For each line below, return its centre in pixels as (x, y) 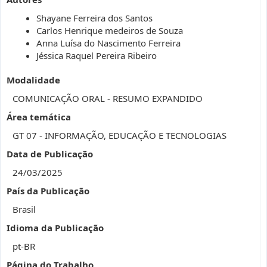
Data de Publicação (50, 154)
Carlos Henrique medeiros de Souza (110, 30)
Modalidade (33, 80)
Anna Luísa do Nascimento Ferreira (108, 43)
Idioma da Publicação (55, 228)
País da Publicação (48, 191)
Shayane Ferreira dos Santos (94, 18)
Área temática (39, 117)
